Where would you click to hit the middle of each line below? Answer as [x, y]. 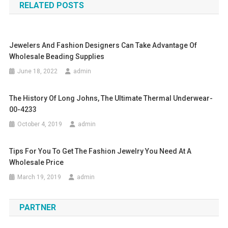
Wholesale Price [37, 163]
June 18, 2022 [38, 72]
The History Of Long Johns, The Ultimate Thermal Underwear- [111, 98]
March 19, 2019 [39, 177]
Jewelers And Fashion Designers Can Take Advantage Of [103, 46]
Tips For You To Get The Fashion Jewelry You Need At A [101, 151]
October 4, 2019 [40, 124]
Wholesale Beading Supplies [57, 57]
